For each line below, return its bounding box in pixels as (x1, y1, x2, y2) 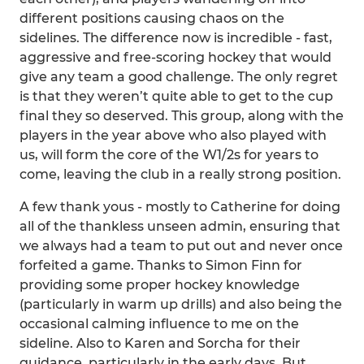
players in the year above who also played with (19, 128, 327, 143)
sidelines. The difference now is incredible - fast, (19, 30, 332, 45)
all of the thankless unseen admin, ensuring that (19, 219, 340, 234)
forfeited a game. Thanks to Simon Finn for (19, 258, 302, 273)
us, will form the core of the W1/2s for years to (19, 147, 318, 162)
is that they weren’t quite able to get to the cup (19, 89, 333, 104)
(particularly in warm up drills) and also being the (19, 297, 342, 312)
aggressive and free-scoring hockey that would (19, 50, 331, 65)
